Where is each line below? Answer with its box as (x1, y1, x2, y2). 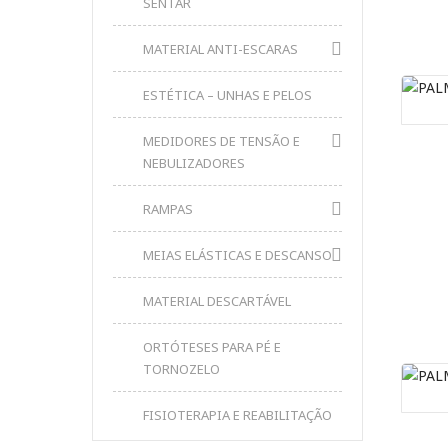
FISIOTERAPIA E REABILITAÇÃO (143, 406, 332, 424)
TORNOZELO (143, 360, 220, 378)
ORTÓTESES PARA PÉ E (143, 338, 281, 356)
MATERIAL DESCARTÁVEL (143, 292, 291, 310)
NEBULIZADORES (143, 154, 245, 172)
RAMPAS (143, 200, 193, 218)
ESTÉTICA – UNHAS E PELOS (143, 86, 312, 104)
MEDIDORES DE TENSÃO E (143, 132, 300, 150)
